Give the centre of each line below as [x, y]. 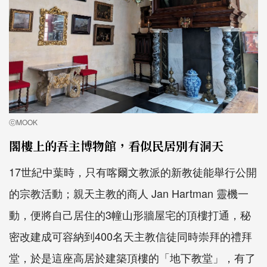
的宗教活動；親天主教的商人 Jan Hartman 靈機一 [129, 193]
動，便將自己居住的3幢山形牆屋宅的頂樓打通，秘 [130, 215]
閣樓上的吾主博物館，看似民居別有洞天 [116, 146]
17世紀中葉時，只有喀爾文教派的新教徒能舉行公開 [133, 172]
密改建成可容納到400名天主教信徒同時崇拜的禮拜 [131, 236]
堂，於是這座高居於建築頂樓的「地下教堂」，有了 [132, 258]
